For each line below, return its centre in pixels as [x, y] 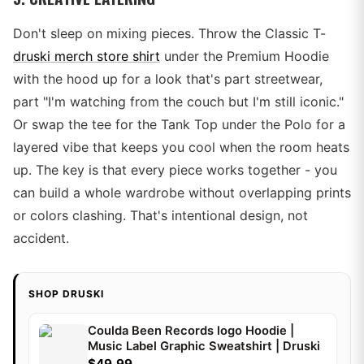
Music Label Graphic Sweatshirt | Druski [204, 346]
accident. [41, 238]
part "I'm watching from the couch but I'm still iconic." [178, 102]
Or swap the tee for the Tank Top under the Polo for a [179, 124]
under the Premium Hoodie [245, 56]
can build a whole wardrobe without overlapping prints [182, 193]
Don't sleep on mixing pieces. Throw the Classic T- [169, 33]
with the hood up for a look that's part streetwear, [168, 79]
